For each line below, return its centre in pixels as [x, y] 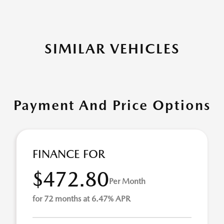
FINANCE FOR [69, 154]
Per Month [127, 181]
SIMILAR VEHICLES [112, 49]
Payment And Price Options [112, 105]
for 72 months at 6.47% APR [81, 199]
